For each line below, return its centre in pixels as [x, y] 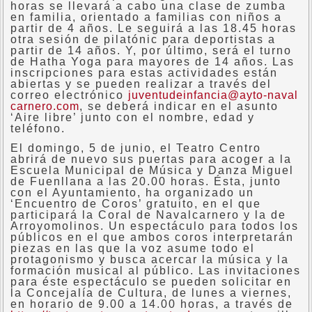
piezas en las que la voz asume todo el [133, 248]
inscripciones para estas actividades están [144, 73]
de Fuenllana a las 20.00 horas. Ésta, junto [146, 181]
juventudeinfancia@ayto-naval [213, 95]
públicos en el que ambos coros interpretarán [152, 237]
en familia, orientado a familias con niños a [146, 17]
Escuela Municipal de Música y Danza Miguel [152, 170]
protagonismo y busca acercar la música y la [150, 259]
